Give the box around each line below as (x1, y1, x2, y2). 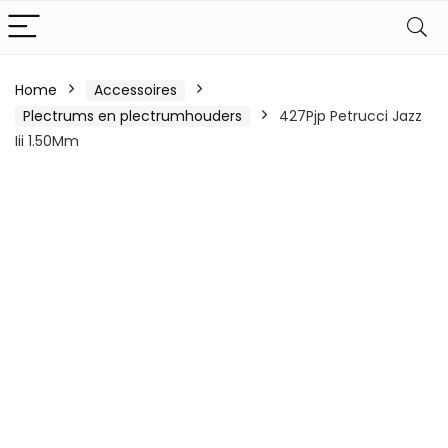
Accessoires (94, 80, 177, 100)
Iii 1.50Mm (15, 131, 79, 151)
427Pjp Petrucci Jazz (279, 106, 422, 126)
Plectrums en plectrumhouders (23, 106, 242, 126)
